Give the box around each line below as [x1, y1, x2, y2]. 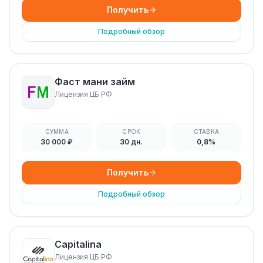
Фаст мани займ [55, 76, 135, 87]
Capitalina [55, 238, 102, 250]
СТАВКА [193, 128, 220, 135]
